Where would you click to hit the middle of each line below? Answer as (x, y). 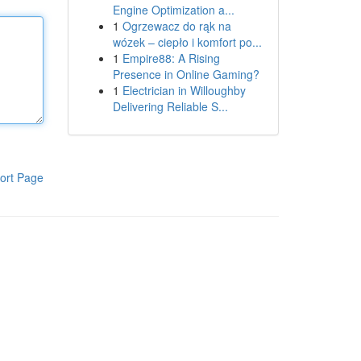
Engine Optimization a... (173, 10)
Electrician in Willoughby (184, 90)
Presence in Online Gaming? (186, 74)
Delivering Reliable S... (170, 106)
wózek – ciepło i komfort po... (187, 42)
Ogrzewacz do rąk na (176, 26)
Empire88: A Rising (171, 58)
